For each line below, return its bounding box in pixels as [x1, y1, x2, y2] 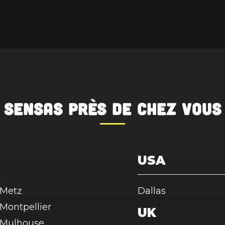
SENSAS [4, 99, 63, 118]
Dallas [138, 185, 166, 196]
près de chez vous [62, 99, 221, 118]
